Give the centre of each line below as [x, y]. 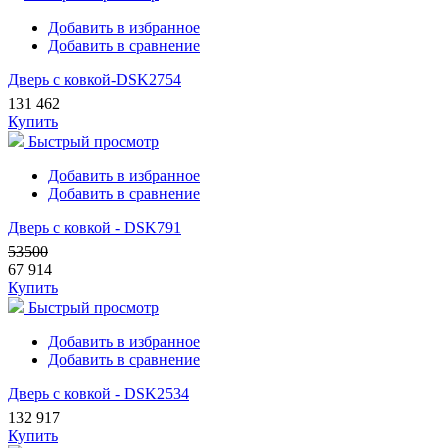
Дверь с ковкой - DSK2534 [98, 394]
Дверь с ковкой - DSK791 [94, 228]
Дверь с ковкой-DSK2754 [94, 80]
